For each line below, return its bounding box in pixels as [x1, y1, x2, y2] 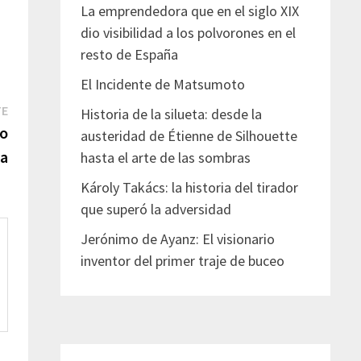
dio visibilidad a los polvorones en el [80, 23, 296, 42]
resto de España [80, 44, 178, 64]
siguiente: [6, 122, 66, 140]
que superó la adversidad [80, 199, 231, 218]
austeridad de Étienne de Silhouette [80, 126, 297, 145]
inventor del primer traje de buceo [80, 251, 284, 270]
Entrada [6, 100, 56, 118]
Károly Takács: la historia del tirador [80, 177, 298, 197]
